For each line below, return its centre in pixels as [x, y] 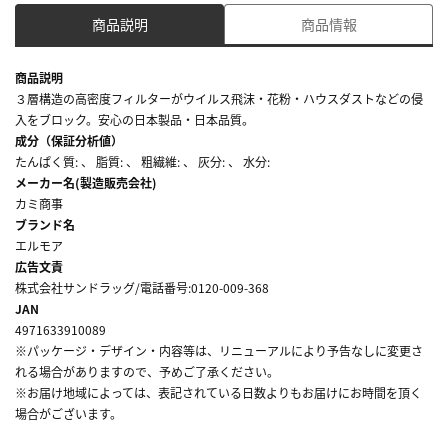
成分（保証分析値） [69, 140]
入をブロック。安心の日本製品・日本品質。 [134, 119]
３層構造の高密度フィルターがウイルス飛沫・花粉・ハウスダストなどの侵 [219, 98]
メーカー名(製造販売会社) [86, 182]
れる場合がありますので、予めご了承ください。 [147, 371]
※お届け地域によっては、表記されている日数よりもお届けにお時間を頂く [218, 392]
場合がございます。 [68, 413]
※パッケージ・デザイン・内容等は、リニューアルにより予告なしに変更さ [219, 350]
